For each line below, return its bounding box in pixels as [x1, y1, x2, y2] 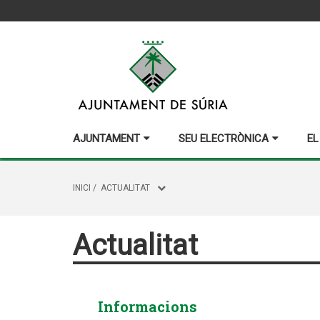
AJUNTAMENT [73, 132, 140, 145]
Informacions [98, 297, 197, 316]
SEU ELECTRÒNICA [179, 132, 269, 145]
